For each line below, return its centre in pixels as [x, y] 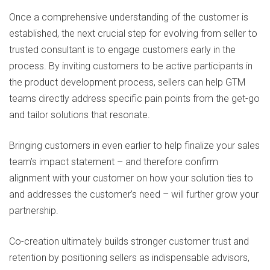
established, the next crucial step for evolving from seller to [133, 34]
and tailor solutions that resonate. [80, 115]
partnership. [34, 211]
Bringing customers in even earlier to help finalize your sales [134, 146]
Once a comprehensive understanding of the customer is [129, 17]
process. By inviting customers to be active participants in [131, 66]
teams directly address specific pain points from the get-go [134, 99]
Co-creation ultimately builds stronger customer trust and [129, 242]
